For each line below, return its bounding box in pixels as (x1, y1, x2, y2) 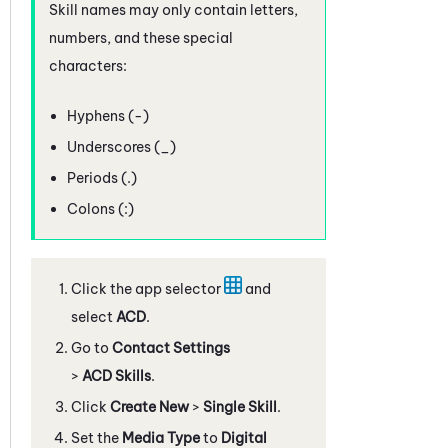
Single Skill (203, 397, 277, 416)
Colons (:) (67, 199, 134, 218)
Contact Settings (112, 338, 230, 357)
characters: (49, 56, 127, 75)
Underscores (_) (67, 137, 176, 156)
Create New (110, 397, 189, 416)
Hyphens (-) (67, 106, 149, 125)
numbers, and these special (49, 28, 233, 47)
